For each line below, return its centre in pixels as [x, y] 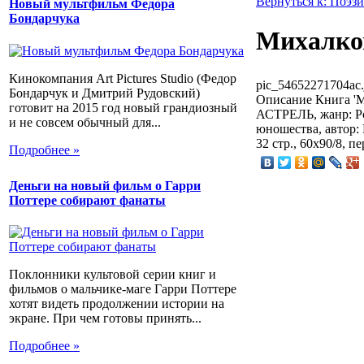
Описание [284, 99]
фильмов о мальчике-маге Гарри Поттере [123, 289]
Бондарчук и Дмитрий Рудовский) [104, 93]
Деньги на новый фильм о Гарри [105, 186]
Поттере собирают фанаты [87, 201]
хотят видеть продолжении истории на [117, 304]
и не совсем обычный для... [85, 122]
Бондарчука [44, 19]
